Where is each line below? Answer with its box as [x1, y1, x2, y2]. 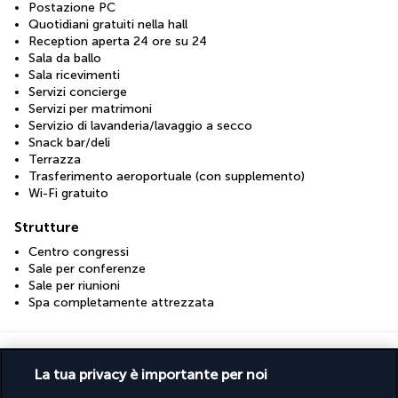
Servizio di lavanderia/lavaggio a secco [28, 117, 252, 133]
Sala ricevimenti [28, 67, 120, 83]
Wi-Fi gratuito [28, 185, 108, 201]
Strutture [14, 218, 79, 235]
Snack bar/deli [28, 134, 110, 150]
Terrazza [28, 151, 81, 167]
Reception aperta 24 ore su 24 [28, 33, 207, 49]
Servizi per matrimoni [28, 100, 152, 116]
